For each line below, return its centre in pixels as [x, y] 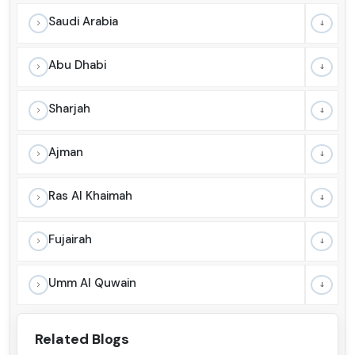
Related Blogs [82, 339]
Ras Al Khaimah [90, 195]
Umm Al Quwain [92, 282]
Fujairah [70, 239]
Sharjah [69, 108]
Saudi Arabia [83, 21]
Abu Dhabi [77, 65]
